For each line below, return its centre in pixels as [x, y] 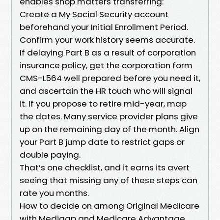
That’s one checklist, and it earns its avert [105, 167]
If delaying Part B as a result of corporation [108, 52]
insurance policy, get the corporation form [106, 65]
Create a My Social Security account [94, 14]
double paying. [50, 154]
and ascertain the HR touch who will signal [106, 91]
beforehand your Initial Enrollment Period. [104, 27]
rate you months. [54, 193]
